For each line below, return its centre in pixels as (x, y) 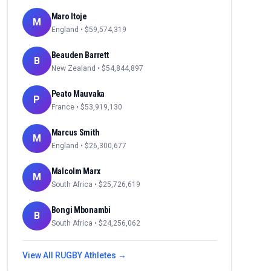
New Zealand (73, 68)
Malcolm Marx (76, 171)
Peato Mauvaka (78, 94)
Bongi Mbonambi (81, 210)
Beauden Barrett (80, 55)
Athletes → (104, 255)
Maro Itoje (69, 16)
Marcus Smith (75, 132)
